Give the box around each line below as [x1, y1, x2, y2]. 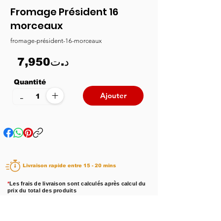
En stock [49, 208, 77, 216]
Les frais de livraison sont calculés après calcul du [9, 180, 146, 186]
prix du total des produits [7, 187, 76, 193]
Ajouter [100, 91, 127, 101]
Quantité [14, 77, 48, 86]
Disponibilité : [9, 208, 47, 216]
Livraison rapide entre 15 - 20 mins [83, 163, 116, 169]
